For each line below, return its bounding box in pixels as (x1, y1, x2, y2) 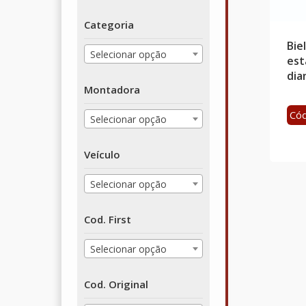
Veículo (83, 147, 120, 161)
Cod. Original (83, 277, 148, 291)
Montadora (83, 82, 140, 96)
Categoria (83, 17, 134, 31)
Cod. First (83, 212, 131, 226)
